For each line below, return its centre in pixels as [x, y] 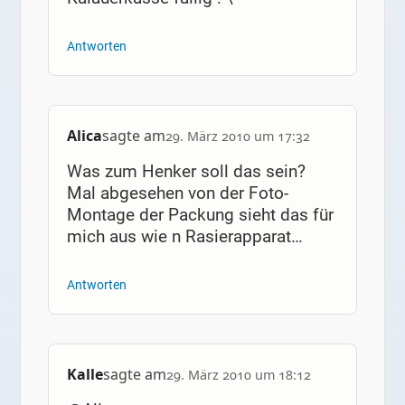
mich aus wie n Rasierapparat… [184, 237]
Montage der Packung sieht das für [200, 215]
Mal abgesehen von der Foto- [177, 193]
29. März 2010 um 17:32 [237, 136]
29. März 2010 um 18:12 [238, 375]
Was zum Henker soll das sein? [186, 172]
